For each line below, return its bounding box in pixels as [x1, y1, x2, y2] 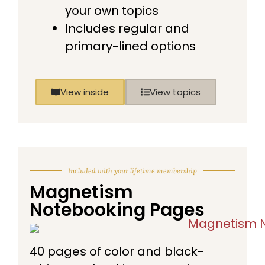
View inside [60, 85, 109, 98]
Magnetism [30, 179, 133, 205]
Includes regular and [65, 20, 189, 37]
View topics [150, 85, 201, 98]
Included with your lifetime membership [68, 166, 197, 175]
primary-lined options [65, 37, 196, 54]
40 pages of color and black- [30, 243, 204, 260]
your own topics [65, 2, 159, 19]
